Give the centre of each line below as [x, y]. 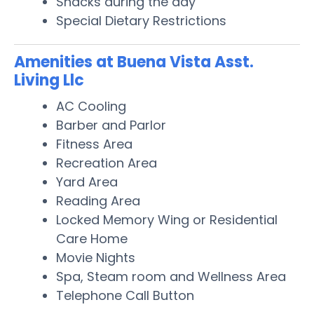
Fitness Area [94, 144]
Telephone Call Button [125, 295]
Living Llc [49, 80]
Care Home [92, 238]
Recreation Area [107, 163]
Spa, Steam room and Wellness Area [171, 276]
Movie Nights [96, 257]
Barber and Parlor [111, 125]
